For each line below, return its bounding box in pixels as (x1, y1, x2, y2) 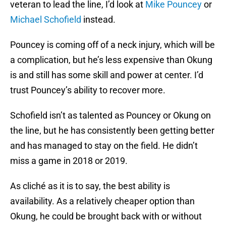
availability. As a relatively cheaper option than (10, 196, 195, 207)
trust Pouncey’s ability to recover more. (10, 85, 165, 96)
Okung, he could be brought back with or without (10, 211, 202, 222)
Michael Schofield (10, 14, 81, 25)
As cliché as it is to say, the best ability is (10, 181, 170, 192)
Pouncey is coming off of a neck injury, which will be (10, 39, 215, 50)
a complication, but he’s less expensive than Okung (10, 54, 212, 66)
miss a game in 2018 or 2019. (10, 155, 128, 166)
